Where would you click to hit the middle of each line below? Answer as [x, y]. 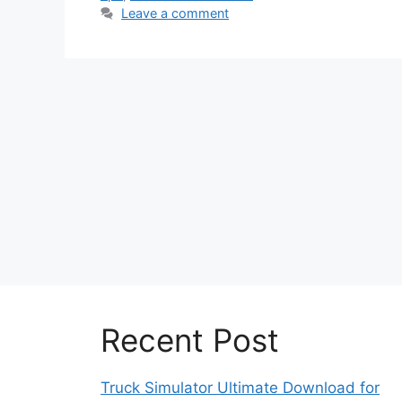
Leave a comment [175, 13]
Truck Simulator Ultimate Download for [240, 388]
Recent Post [190, 341]
